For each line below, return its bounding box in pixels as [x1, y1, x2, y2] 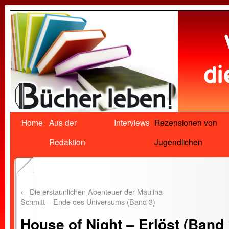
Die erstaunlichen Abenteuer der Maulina [28, 186, 163, 197]
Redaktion [49, 136, 85, 147]
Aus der [49, 117, 77, 128]
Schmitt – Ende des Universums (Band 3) [20, 196, 155, 207]
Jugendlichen [154, 136, 202, 147]
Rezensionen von [154, 117, 217, 128]
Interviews [114, 117, 150, 128]
